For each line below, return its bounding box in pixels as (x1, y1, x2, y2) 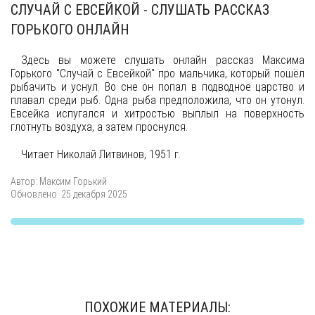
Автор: (11, 176, 39, 187)
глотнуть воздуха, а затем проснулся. (11, 120, 188, 134)
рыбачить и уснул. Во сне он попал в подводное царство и (11, 80, 304, 94)
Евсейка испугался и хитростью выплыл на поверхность (11, 107, 304, 120)
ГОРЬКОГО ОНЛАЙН (11, 21, 129, 38)
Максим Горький (39, 176, 107, 187)
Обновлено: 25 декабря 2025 (11, 188, 127, 200)
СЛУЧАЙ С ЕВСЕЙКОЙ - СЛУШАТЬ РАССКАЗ (11, 1, 269, 18)
